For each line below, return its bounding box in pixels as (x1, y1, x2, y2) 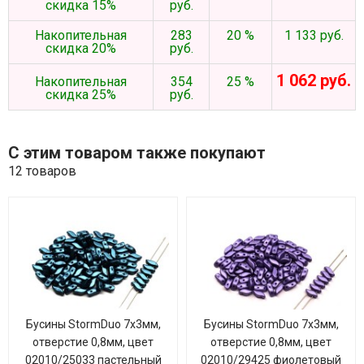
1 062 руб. (276, 71, 351, 90)
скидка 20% (45, 41, 116, 56)
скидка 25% (45, 87, 116, 102)
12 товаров (8, 163, 76, 179)
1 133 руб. (284, 28, 344, 43)
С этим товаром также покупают (8, 143, 266, 162)
